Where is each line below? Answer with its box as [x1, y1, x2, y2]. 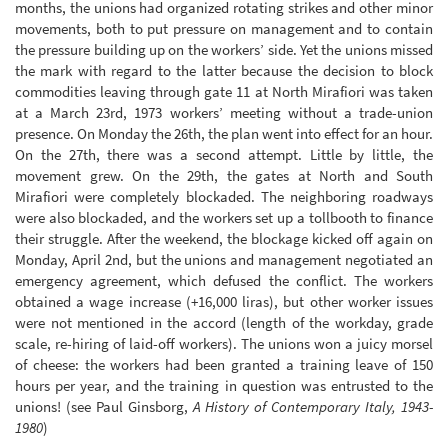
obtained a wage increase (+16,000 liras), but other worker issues [15, 292, 433, 312]
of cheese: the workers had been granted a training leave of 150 [15, 355, 433, 375]
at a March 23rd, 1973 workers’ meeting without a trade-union [15, 103, 433, 123]
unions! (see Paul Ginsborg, [15, 397, 193, 417]
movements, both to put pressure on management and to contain [15, 19, 433, 39]
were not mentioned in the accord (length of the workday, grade [15, 313, 433, 333]
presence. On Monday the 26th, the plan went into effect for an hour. [15, 124, 433, 144]
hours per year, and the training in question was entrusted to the [15, 376, 433, 396]
